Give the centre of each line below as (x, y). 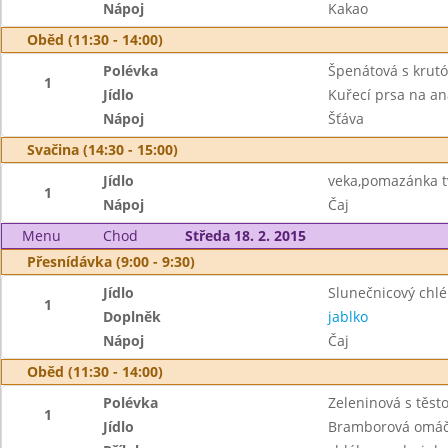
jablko (347, 316)
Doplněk (132, 316)
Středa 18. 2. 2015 (245, 235)
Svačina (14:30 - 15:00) (102, 149)
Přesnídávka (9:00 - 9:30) (111, 261)
